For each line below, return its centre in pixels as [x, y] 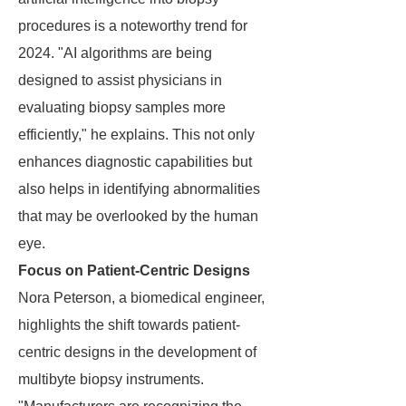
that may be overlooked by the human [138, 216]
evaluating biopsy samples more [122, 107]
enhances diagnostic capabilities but [135, 162]
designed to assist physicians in [120, 80]
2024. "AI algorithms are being [115, 53]
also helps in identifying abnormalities [139, 189]
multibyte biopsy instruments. [111, 379]
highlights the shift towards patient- [129, 325]
